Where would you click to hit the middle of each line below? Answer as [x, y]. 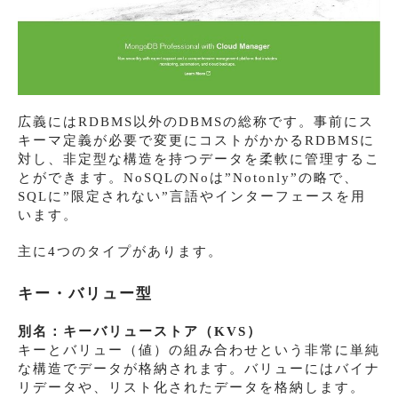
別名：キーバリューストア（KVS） [140, 331]
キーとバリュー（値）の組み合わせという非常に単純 [199, 350]
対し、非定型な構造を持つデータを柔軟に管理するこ [199, 159]
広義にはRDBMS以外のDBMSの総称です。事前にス [196, 121]
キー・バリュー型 [85, 293]
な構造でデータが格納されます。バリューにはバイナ [199, 368]
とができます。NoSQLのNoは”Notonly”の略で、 [188, 177]
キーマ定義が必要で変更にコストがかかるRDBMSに [196, 140]
